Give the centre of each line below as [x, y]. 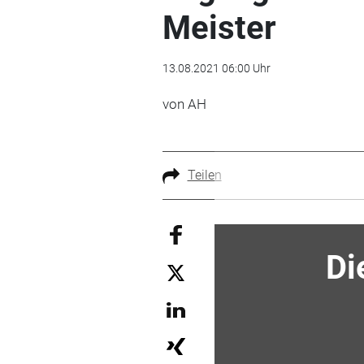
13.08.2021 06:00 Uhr [216, 68]
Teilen [204, 175]
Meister [219, 28]
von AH [184, 104]
